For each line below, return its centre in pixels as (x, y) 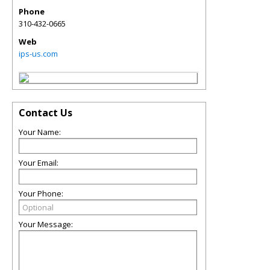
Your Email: (39, 163)
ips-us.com (38, 54)
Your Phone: (41, 193)
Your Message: (46, 224)
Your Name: (40, 132)
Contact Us (46, 113)
